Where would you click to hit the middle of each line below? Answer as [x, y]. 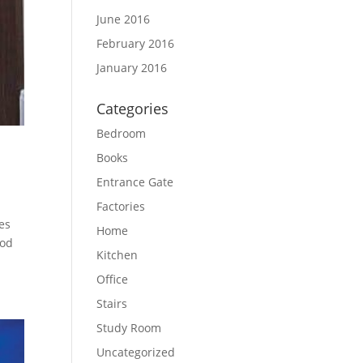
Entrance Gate [135, 182]
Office [113, 279]
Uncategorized [136, 352]
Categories [133, 109]
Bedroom [122, 133]
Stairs [112, 303]
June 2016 [124, 19]
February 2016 [136, 43]
